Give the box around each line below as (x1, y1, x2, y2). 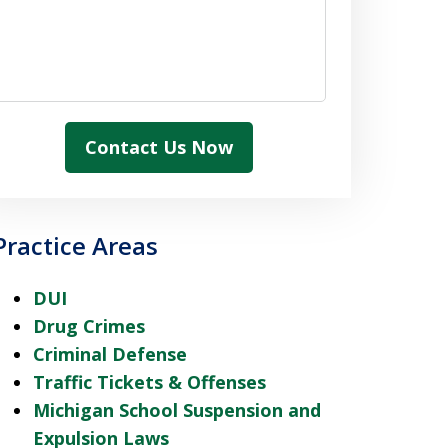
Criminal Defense (32, 342, 187, 366)
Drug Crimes (32, 314, 145, 338)
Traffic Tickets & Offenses (32, 370, 266, 394)
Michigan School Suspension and (32, 398, 321, 422)
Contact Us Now (85, 135, 234, 159)
